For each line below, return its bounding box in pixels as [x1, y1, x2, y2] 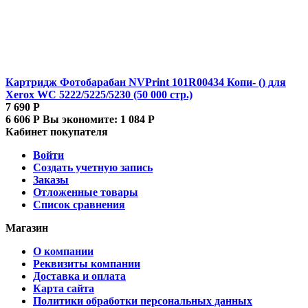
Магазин [5, 221, 48, 234]
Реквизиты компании [33, 257, 140, 269]
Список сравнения [33, 198, 125, 210]
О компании [33, 245, 93, 257]
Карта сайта [33, 282, 94, 294]
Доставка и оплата [33, 269, 126, 282]
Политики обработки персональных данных [33, 294, 252, 307]
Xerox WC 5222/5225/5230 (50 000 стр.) [5, 88, 192, 100]
